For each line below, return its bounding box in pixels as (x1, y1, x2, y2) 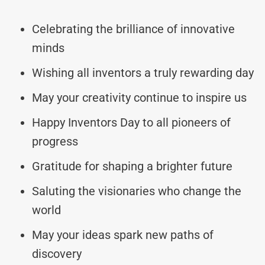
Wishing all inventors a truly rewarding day (32, 65, 254, 80)
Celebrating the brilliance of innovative (32, 21, 235, 36)
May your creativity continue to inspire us (32, 90, 247, 105)
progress (32, 134, 78, 148)
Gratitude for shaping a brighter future (32, 159, 232, 173)
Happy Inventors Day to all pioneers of (32, 115, 231, 130)
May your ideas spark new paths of (32, 227, 214, 242)
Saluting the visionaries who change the (32, 183, 241, 198)
